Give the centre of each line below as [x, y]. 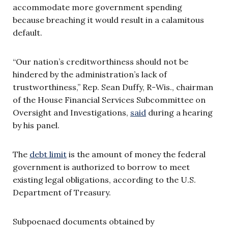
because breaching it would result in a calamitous [108, 20]
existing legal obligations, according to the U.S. [104, 179]
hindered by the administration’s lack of [90, 74]
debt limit [48, 154]
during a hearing [179, 112]
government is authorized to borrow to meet [101, 167]
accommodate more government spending [97, 7]
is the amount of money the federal [136, 154]
